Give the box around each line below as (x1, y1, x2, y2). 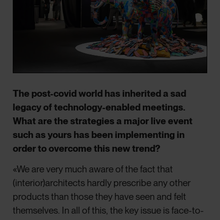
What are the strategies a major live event (13, 115, 193, 127)
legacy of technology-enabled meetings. (13, 101, 186, 113)
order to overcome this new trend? (13, 142, 161, 154)
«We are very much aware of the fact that (13, 163, 173, 175)
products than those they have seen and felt (13, 191, 187, 202)
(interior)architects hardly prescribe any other (13, 177, 191, 189)
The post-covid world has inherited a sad (13, 87, 187, 99)
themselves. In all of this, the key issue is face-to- (13, 204, 204, 216)
